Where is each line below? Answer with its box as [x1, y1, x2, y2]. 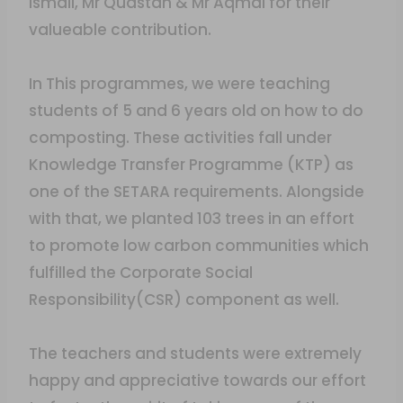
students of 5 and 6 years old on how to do [29, 100, 363, 121]
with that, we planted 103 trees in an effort [29, 208, 354, 229]
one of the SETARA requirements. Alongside [29, 181, 364, 202]
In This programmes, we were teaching [29, 73, 330, 94]
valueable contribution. [29, 19, 211, 40]
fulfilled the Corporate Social [29, 262, 253, 283]
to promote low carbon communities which [29, 235, 369, 256]
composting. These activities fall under [29, 127, 332, 148]
